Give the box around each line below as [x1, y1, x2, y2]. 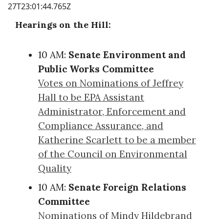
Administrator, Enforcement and [38, 105, 186, 117]
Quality [38, 162, 71, 174]
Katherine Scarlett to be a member [38, 133, 196, 146]
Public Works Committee [38, 63, 154, 75]
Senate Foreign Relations [68, 181, 186, 193]
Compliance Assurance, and [38, 119, 163, 131]
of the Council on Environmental [38, 148, 187, 160]
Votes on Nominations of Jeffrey [38, 77, 183, 89]
